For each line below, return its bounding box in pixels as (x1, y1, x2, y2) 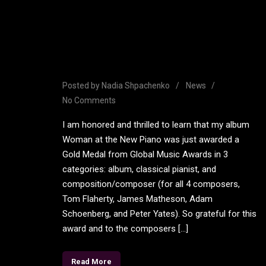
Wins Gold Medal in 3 (62, 37, 201, 56)
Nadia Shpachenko (102, 81, 170, 91)
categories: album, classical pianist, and (62, 164, 216, 175)
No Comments (62, 96, 116, 106)
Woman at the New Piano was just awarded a (62, 134, 239, 145)
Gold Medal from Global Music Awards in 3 (62, 149, 228, 160)
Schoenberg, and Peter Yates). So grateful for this (62, 208, 256, 220)
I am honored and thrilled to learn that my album (62, 119, 249, 131)
